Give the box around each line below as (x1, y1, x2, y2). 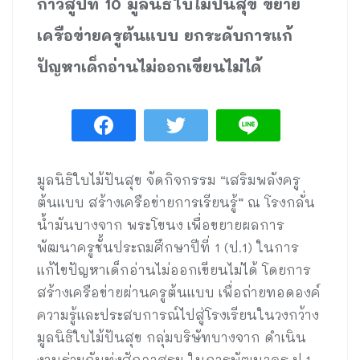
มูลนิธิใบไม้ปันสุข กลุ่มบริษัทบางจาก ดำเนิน (37, 329, 306, 346)
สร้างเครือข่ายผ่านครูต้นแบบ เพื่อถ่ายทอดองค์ (37, 284, 321, 301)
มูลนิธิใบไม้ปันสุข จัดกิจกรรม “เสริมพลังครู (37, 171, 301, 189)
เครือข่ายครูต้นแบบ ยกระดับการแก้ (37, 25, 292, 46)
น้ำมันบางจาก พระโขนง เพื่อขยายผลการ (37, 216, 284, 234)
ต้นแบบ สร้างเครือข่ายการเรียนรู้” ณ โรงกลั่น (37, 194, 315, 211)
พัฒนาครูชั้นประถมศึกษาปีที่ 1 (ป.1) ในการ (37, 239, 299, 256)
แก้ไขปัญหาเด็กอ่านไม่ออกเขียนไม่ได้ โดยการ (37, 261, 311, 279)
